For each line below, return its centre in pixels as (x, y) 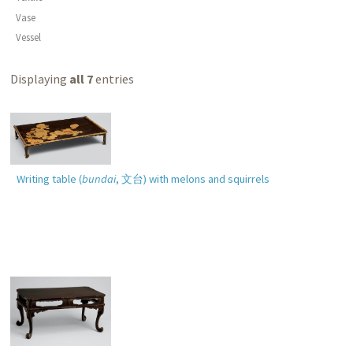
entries (114, 79)
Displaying (40, 79)
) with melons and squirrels (206, 178)
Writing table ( (49, 178)
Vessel (28, 37)
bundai (98, 178)
